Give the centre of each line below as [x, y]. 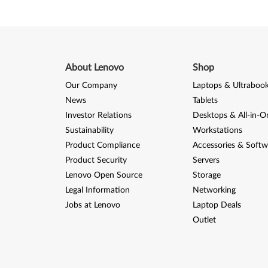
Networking [214, 190]
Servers [206, 160]
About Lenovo [94, 68]
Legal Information [97, 190]
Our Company [91, 86]
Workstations [217, 130]
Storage [206, 175]
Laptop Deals [217, 205]
